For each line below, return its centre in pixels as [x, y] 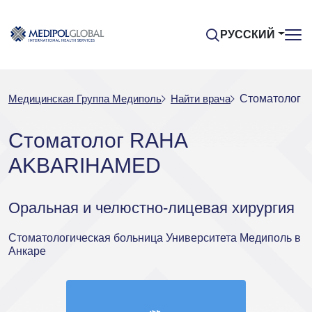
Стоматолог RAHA [97, 140]
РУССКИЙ [248, 34]
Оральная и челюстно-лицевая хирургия [151, 208]
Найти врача [201, 99]
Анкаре [27, 251]
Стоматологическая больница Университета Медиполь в [155, 238]
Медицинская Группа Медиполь [85, 99]
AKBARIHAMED [85, 165]
